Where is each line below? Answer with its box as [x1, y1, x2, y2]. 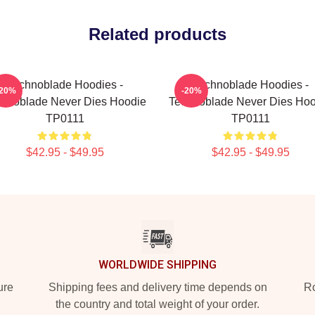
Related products [89, 25, 226, 44]
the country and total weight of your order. [56, 298, 259, 310]
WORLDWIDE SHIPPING [98, 258, 217, 271]
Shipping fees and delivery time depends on [48, 281, 267, 293]
